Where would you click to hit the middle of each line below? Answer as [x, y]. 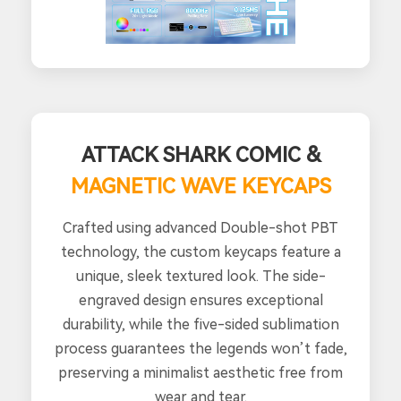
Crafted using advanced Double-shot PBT [200, 228]
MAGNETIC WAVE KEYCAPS [200, 187]
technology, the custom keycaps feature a [200, 252]
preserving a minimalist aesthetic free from [200, 373]
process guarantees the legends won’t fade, [200, 349]
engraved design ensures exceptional [200, 301]
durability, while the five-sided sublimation [200, 325]
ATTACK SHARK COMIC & [200, 155]
